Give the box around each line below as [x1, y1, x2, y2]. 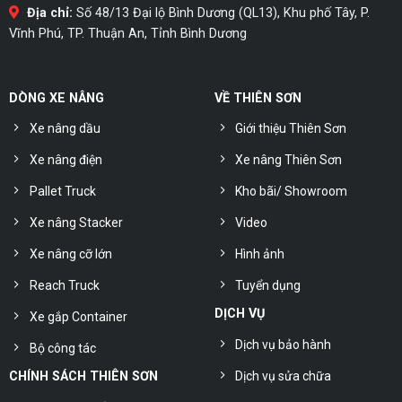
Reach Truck [29, 278, 100, 293]
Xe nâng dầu [29, 121, 100, 136]
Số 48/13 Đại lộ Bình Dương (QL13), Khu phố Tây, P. [72, 5, 370, 22]
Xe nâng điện [29, 153, 102, 168]
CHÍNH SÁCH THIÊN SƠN [8, 369, 158, 385]
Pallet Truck [29, 184, 96, 199]
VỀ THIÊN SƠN [214, 91, 301, 106]
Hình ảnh [235, 247, 284, 262]
